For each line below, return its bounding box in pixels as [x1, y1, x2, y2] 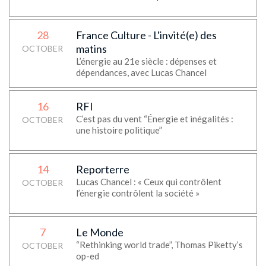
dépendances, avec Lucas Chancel [75, 67, 207, 78]
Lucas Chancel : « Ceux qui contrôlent [75, 176, 221, 187]
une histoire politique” [75, 125, 162, 135]
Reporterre [75, 163, 129, 176]
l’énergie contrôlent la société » [75, 188, 199, 198]
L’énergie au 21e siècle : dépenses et [75, 56, 217, 66]
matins [75, 42, 107, 55]
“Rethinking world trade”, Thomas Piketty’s [75, 239, 243, 250]
